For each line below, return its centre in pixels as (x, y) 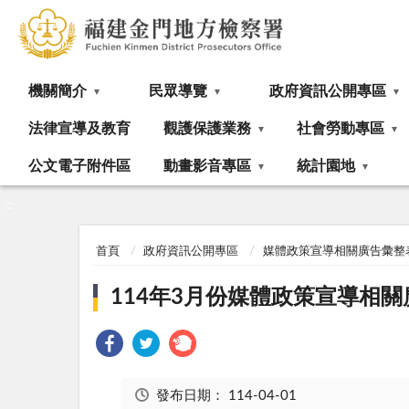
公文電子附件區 (79, 166)
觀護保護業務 (207, 129)
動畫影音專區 (207, 166)
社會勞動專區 (341, 129)
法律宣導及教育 (79, 129)
